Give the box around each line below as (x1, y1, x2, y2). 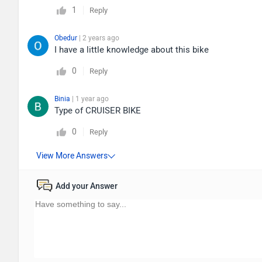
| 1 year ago (72, 95, 109, 103)
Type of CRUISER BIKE (54, 105, 141, 116)
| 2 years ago (79, 34, 119, 42)
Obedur (54, 34, 79, 42)
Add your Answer (56, 181, 118, 191)
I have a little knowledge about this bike (54, 44, 209, 55)
